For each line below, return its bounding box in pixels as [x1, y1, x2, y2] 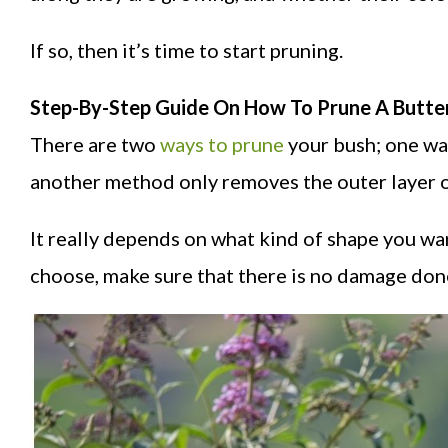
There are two [30, 132, 160, 157]
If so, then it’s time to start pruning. [30, 38, 343, 63]
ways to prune [160, 132, 284, 157]
